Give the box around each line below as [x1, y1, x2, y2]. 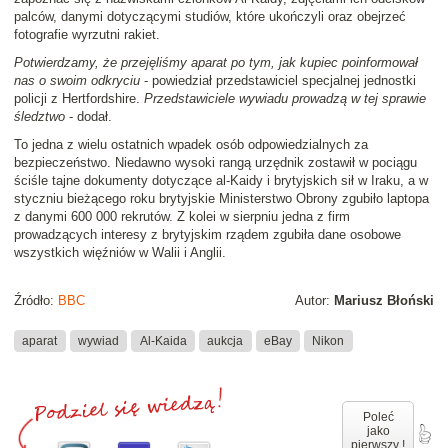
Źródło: [14, 292, 58, 308]
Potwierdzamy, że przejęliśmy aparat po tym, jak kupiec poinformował [14, 54, 418, 70]
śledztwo [14, 108, 65, 124]
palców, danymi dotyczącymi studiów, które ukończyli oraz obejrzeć [14, 8, 406, 24]
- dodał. [65, 108, 112, 124]
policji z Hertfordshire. [14, 90, 144, 106]
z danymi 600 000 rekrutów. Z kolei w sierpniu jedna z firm [14, 208, 350, 224]
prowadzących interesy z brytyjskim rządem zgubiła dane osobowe [14, 226, 401, 242]
